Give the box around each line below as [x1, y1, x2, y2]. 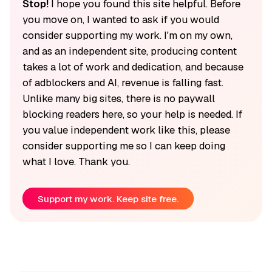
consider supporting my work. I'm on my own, [22, 28, 233, 42]
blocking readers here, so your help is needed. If [22, 107, 242, 121]
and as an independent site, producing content [22, 44, 237, 58]
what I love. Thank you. [22, 154, 130, 168]
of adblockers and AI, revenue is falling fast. [22, 75, 223, 89]
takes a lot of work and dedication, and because [22, 59, 243, 73]
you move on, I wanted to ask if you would [22, 12, 219, 26]
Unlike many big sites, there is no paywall [22, 91, 215, 105]
